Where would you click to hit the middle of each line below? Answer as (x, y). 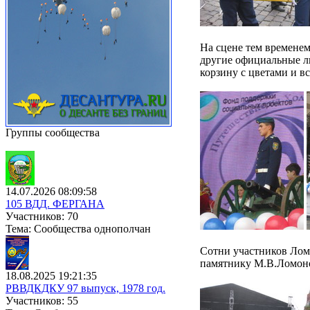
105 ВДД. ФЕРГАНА (55, 204)
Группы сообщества (53, 133)
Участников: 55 (42, 301)
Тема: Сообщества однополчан (78, 229)
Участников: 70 (42, 216)
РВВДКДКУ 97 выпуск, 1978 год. (85, 288)
